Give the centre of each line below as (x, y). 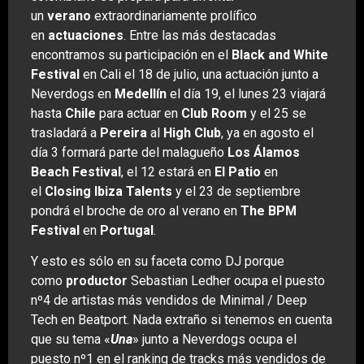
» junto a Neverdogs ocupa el (214, 339)
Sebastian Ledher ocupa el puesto (226, 280)
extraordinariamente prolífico (174, 15)
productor (97, 280)
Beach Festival (76, 171)
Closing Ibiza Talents (108, 191)
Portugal (127, 230)
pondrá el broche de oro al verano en (136, 210)
